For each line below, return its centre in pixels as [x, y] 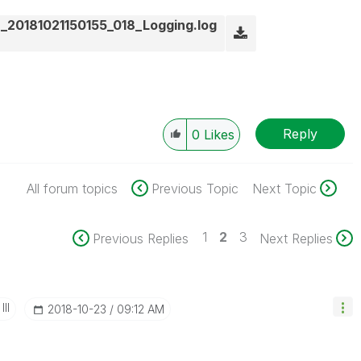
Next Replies [296, 239]
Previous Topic [195, 189]
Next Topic [284, 189]
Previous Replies [140, 239]
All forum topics [72, 189]
